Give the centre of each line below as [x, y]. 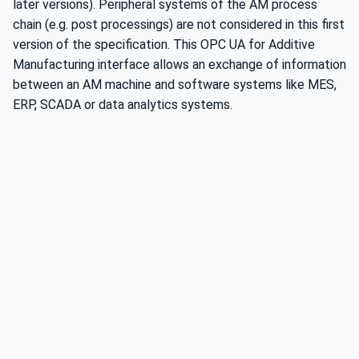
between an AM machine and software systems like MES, [175, 85]
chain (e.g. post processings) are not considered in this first [179, 25]
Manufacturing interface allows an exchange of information [179, 65]
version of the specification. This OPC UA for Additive [164, 45]
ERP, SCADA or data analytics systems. [123, 105]
